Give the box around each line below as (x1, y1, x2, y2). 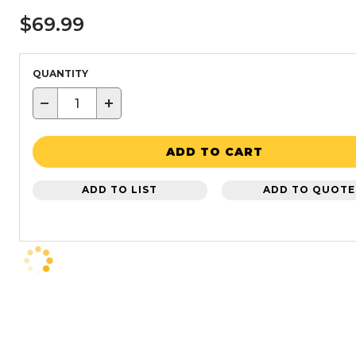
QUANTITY (32, 68, 88, 79)
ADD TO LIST (82, 184, 158, 195)
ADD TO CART (166, 144, 264, 159)
